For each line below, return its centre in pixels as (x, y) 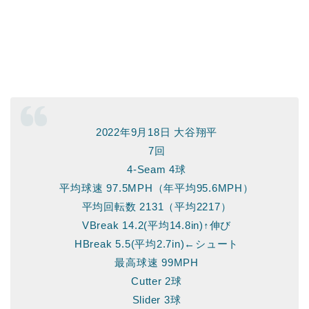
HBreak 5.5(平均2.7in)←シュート (157, 243)
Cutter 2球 (157, 281)
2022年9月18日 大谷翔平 (157, 132)
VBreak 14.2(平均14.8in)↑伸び (157, 225)
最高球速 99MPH (157, 262)
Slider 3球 (157, 299)
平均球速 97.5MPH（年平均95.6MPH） (157, 188)
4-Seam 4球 (157, 169)
